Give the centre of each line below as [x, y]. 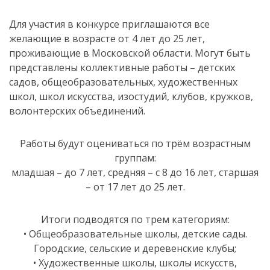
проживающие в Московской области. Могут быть [130, 53]
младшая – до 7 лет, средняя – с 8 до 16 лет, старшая [135, 172]
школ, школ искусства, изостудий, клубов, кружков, [131, 96]
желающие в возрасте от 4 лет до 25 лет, [107, 39]
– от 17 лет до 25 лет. [135, 187]
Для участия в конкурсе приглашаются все [109, 24]
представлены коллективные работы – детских [122, 67]
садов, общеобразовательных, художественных [123, 82]
